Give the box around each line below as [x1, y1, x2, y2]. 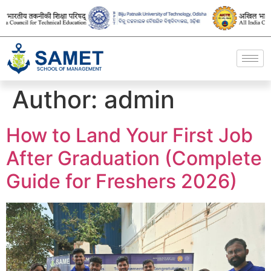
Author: [12, 84, 104, 114]
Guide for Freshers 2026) [6, 169, 237, 193]
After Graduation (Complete [6, 146, 262, 170]
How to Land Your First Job [6, 123, 253, 147]
